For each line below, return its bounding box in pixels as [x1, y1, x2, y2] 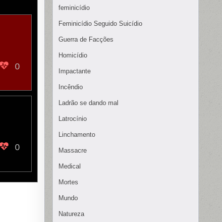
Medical [58, 163, 81, 170]
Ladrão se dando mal [58, 99, 118, 107]
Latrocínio [58, 115, 87, 123]
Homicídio [58, 52, 87, 59]
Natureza [58, 210, 84, 218]
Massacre [58, 147, 87, 155]
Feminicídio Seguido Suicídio [58, 20, 142, 28]
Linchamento [58, 131, 95, 139]
